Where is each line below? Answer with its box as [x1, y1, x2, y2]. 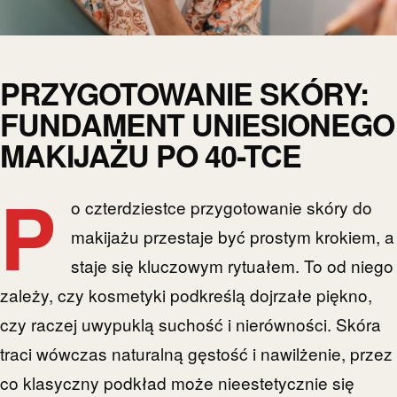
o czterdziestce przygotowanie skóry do [71, 195, 373, 220]
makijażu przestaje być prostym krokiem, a [71, 224, 395, 249]
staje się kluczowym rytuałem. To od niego [71, 253, 394, 278]
